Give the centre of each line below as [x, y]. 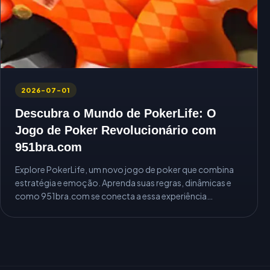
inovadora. [37, 209]
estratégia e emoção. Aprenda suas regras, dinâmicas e [123, 182]
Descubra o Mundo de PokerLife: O [116, 113]
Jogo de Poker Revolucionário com [116, 130]
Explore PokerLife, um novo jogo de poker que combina [124, 169]
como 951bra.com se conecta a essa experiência [111, 196]
